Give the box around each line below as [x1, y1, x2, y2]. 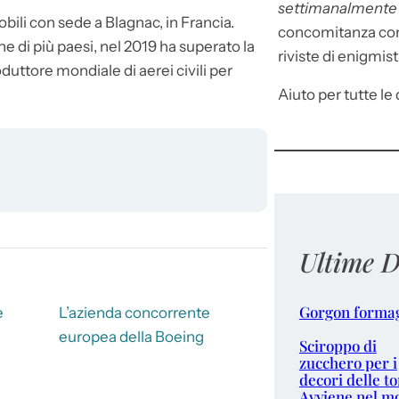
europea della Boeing [58, 328, 204, 346]
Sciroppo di [298, 336, 377, 356]
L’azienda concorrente [58, 304, 210, 322]
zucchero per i [298, 353, 397, 373]
